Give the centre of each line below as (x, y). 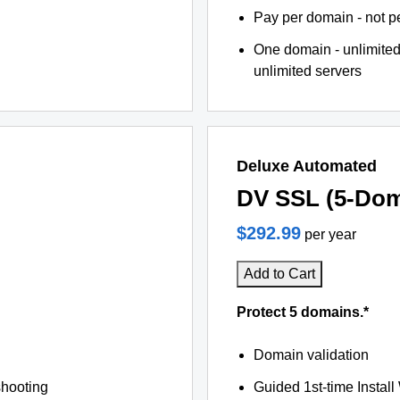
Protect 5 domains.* (303, 312)
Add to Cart (279, 274)
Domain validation (312, 355)
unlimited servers (308, 71)
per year (330, 234)
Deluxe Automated (307, 166)
